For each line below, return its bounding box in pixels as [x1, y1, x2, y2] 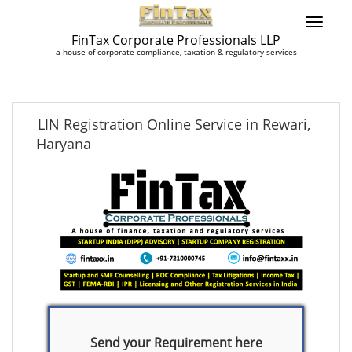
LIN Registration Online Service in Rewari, [38, 115, 310, 134]
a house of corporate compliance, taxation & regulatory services [55, 46, 297, 57]
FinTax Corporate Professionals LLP [71, 31, 280, 49]
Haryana [36, 134, 91, 153]
